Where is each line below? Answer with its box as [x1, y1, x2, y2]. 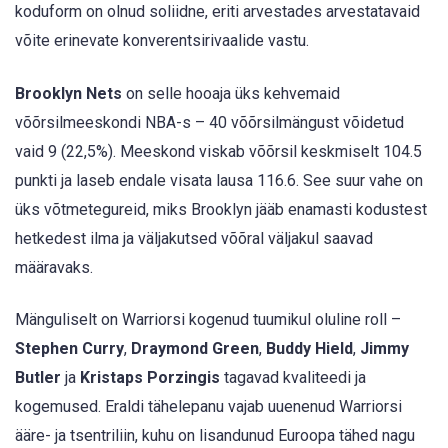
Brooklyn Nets [15, 83, 122, 103]
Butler [15, 367, 61, 387]
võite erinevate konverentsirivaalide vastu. [15, 31, 309, 51]
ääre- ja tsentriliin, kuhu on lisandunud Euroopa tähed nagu [15, 425, 415, 445]
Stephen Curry [15, 338, 124, 358]
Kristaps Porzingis [80, 367, 220, 387]
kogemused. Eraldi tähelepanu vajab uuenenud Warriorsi [15, 396, 402, 416]
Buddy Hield [266, 338, 353, 358]
